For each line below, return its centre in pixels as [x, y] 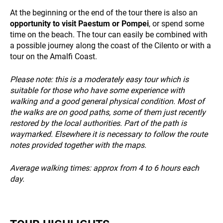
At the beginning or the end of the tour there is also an [104, 12]
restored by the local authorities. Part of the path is [98, 123]
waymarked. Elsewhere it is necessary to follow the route [109, 134]
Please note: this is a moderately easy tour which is [99, 79]
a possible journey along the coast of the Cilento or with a [111, 45]
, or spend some [176, 23]
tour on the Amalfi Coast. [54, 56]
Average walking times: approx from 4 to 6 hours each [105, 168]
